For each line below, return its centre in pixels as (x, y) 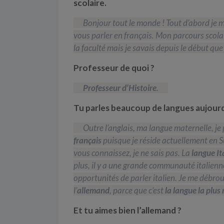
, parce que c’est (137, 190)
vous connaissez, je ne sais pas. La (132, 152)
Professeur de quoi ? (114, 67)
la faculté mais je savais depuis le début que (148, 47)
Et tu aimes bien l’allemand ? (127, 210)
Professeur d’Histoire (120, 87)
